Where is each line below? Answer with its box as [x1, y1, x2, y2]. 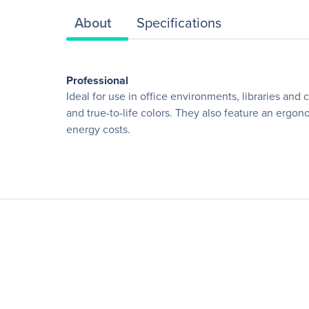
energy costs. [66, 121, 130, 137]
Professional [66, 72, 128, 88]
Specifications [137, 12, 221, 33]
